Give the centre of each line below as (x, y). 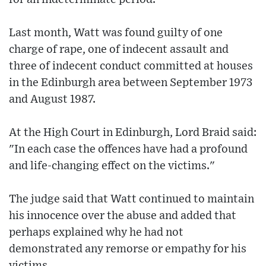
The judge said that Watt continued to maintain (132, 199)
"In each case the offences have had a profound (128, 150)
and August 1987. (52, 100)
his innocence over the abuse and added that (123, 216)
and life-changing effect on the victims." (112, 166)
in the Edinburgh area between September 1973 (131, 83)
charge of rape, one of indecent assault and (119, 50)
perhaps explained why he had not (96, 233)
